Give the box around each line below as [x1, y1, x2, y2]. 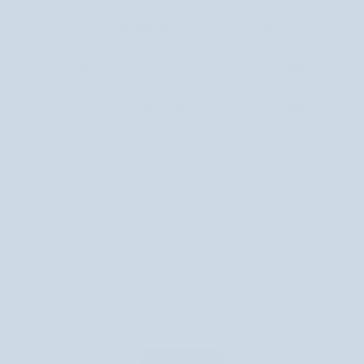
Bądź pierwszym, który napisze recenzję [79, 322, 285, 336]
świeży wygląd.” [26, 117, 136, 137]
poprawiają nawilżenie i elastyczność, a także [26, 76, 335, 97]
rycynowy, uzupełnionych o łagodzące [26, 15, 287, 36]
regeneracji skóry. [26, 203, 104, 216]
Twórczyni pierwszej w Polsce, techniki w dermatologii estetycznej [26, 169, 320, 182]
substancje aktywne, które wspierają [26, 36, 271, 56]
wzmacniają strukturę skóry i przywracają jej [26, 97, 325, 117]
